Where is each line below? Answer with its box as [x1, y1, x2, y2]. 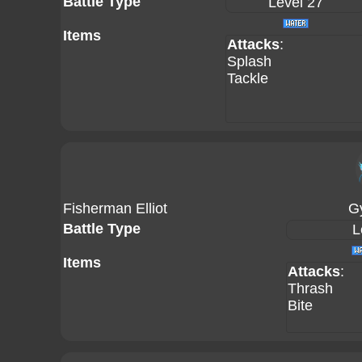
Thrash [288, 280, 333, 297]
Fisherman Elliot [63, 200, 167, 217]
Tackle [227, 70, 268, 86]
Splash [227, 53, 271, 69]
